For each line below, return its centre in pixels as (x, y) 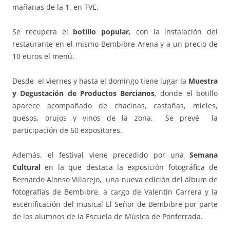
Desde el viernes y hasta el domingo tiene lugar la (100, 81)
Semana (204, 155)
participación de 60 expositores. (67, 130)
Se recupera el (40, 32)
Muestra (203, 81)
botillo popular (98, 32)
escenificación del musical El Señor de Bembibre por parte (115, 204)
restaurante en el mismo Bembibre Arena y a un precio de (115, 44)
